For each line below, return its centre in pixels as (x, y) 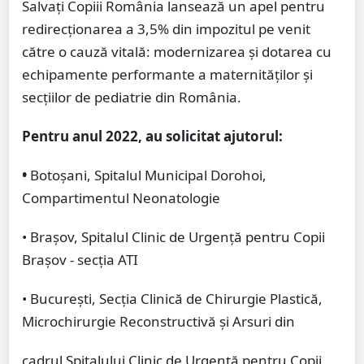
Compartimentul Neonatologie (121, 198)
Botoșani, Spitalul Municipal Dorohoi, (148, 175)
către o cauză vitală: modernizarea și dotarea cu (177, 52)
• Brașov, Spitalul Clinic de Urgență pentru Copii (173, 237)
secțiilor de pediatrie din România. (132, 97)
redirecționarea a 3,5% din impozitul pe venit (166, 29)
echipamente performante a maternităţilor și (167, 75)
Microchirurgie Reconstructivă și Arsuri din (158, 322)
